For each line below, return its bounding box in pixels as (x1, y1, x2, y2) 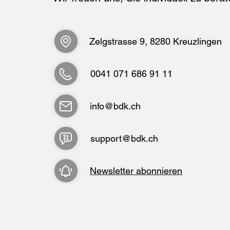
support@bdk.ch (90, 133, 159, 144)
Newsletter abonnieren (90, 165, 183, 177)
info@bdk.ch (90, 101, 141, 112)
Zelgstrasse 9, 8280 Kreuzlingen (89, 36, 222, 47)
